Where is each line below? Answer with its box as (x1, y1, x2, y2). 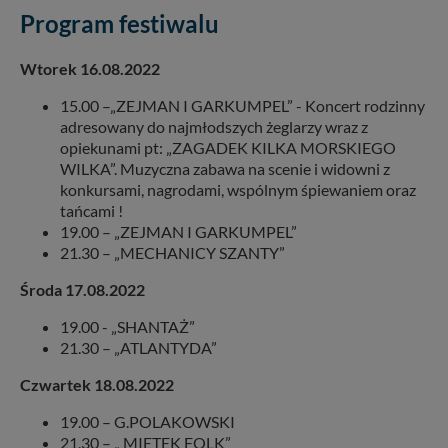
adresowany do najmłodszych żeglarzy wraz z (60, 116, 368, 136)
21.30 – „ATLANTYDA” (60, 337, 217, 357)
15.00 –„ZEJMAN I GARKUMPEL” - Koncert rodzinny (60, 95, 425, 115)
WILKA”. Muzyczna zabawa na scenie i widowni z (60, 158, 390, 178)
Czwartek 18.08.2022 (20, 374, 174, 394)
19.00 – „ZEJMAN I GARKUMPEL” (60, 221, 297, 241)
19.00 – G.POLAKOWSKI (60, 411, 235, 431)
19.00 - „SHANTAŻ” (60, 316, 195, 336)
